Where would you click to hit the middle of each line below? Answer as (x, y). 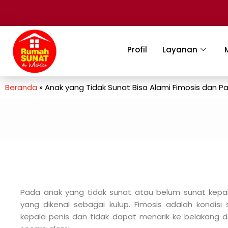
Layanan (180, 50)
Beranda (21, 88)
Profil (137, 50)
